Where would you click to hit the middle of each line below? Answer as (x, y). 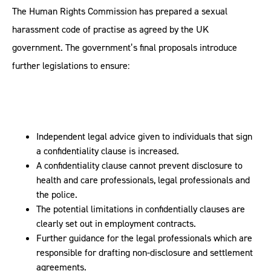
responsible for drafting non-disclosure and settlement (145, 253)
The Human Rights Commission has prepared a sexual (120, 11)
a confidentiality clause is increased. (108, 151)
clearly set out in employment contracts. (116, 224)
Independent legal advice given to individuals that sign (144, 136)
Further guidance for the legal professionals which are (144, 238)
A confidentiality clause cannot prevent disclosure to (139, 165)
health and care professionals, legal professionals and (143, 180)
